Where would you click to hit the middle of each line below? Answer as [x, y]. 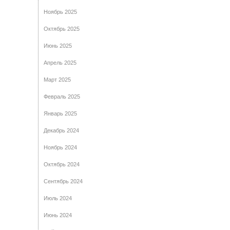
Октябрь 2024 [62, 164]
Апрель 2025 [60, 63]
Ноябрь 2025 [60, 12]
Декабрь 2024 [61, 130]
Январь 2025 [60, 113]
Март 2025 [57, 80]
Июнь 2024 [58, 215]
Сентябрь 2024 [63, 181]
